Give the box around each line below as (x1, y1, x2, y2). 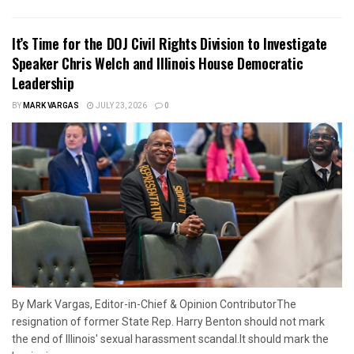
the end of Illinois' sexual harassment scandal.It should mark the (12, 332, 329, 345)
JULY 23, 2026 (94, 100, 147, 111)
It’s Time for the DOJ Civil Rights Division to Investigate (12, 32, 328, 54)
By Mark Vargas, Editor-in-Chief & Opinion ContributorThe (12, 297, 296, 311)
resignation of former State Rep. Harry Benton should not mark (12, 314, 325, 328)
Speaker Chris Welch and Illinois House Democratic (12, 52, 303, 73)
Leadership (12, 72, 74, 93)
